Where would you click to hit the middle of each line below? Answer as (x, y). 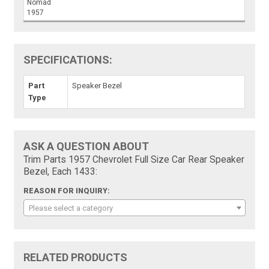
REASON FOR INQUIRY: (67, 191)
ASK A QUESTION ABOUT (86, 146)
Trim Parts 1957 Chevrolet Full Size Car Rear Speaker (134, 159)
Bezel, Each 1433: (61, 171)
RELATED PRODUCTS (76, 257)
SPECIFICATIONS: (68, 59)
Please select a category (71, 208)
